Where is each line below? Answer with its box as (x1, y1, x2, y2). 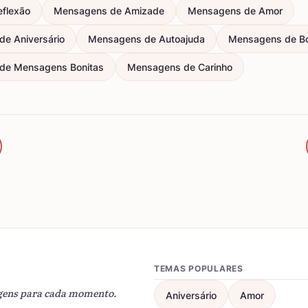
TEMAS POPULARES (154, 263, 243, 274)
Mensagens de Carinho (127, 61, 232, 73)
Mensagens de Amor (188, 5, 283, 16)
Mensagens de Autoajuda (88, 33, 205, 45)
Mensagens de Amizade (54, 5, 164, 16)
